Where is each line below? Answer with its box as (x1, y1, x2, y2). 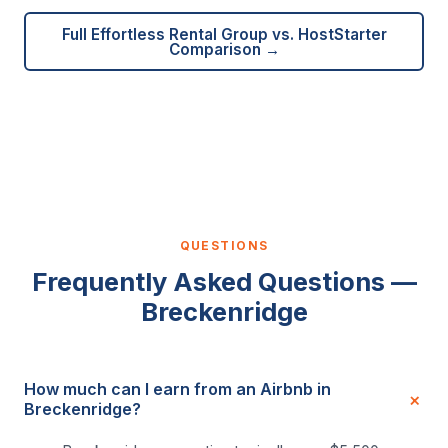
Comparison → (168, 39, 280, 59)
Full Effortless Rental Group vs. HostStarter (61, 24, 387, 44)
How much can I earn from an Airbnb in (24, 379, 331, 400)
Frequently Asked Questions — (31, 266, 417, 298)
